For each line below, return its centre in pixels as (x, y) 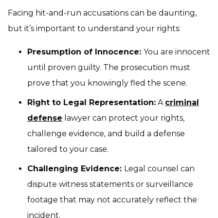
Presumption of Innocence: (85, 52)
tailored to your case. (68, 149)
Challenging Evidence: (76, 168)
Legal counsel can (159, 168)
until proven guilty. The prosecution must (109, 67)
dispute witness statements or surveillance (110, 184)
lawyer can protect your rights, (123, 118)
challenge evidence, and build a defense (106, 133)
